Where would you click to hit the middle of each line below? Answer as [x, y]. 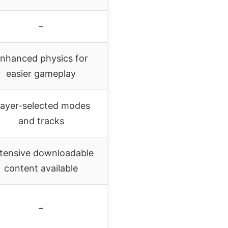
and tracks [41, 121]
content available [41, 168]
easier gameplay [41, 73]
